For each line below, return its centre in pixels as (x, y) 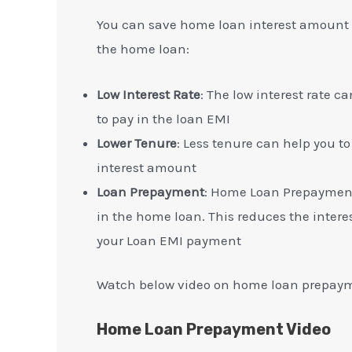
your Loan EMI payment (169, 240)
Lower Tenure (137, 143)
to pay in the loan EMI (163, 118)
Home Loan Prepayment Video (214, 329)
